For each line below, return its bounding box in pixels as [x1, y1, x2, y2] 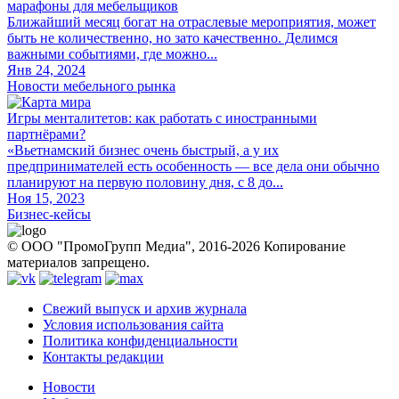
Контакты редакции [43, 349, 164, 365]
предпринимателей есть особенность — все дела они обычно [7, 159, 379, 175]
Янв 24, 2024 [7, 62, 85, 78]
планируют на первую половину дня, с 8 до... [7, 175, 283, 191]
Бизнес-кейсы [7, 207, 91, 223]
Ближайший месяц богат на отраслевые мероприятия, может [7, 14, 376, 30]
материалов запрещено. [7, 255, 150, 271]
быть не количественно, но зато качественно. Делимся [7, 30, 338, 46]
